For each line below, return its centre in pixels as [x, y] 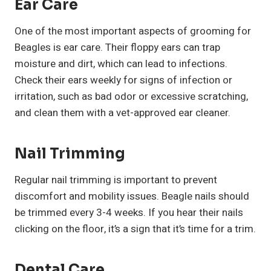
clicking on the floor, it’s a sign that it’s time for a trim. [135, 229]
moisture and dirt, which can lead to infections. [121, 64]
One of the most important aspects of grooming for [133, 31]
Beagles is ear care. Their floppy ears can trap [117, 48]
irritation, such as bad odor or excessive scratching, [131, 97]
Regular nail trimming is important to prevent [116, 180]
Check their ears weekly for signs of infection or [123, 80]
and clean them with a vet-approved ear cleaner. [122, 113]
